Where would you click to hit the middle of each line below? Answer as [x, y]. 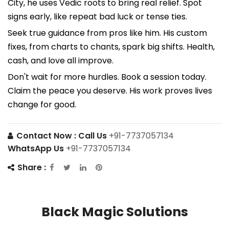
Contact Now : [45, 136]
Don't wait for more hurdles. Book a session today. [107, 77]
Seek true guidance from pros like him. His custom [107, 33]
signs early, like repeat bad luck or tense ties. [97, 16]
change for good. [42, 104]
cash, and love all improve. [61, 60]
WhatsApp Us [37, 149]
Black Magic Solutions [114, 212]
